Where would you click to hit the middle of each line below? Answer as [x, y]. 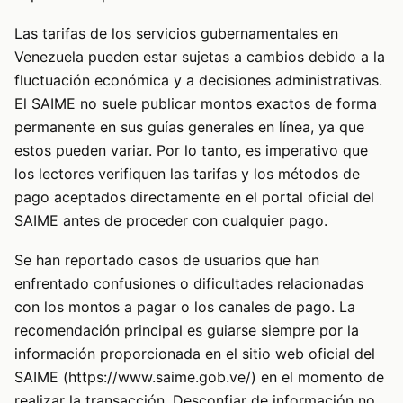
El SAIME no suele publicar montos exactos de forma [196, 103]
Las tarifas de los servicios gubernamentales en [176, 33]
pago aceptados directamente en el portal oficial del [194, 197]
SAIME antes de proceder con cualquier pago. [171, 220]
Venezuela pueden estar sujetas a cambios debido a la [200, 56]
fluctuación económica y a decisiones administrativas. [198, 80]
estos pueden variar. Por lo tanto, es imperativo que [191, 150]
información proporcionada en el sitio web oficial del [195, 354]
